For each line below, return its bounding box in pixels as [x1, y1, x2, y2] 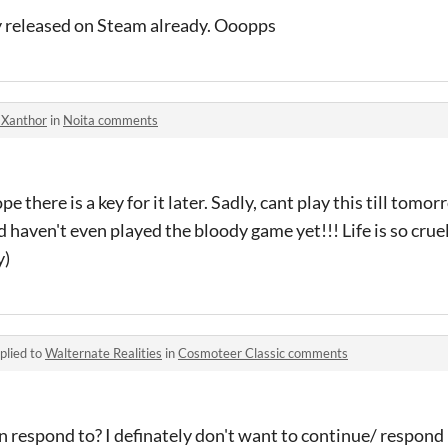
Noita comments [63, 112, 158, 128]
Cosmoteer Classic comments [178, 345, 348, 361]
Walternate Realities [45, 345, 162, 361]
